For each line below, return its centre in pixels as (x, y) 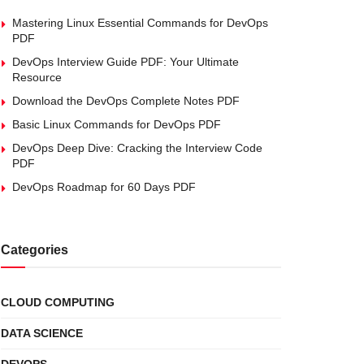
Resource (37, 77)
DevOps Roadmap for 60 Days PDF (104, 187)
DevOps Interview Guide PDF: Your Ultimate (126, 62)
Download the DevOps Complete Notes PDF (126, 101)
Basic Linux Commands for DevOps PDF (117, 124)
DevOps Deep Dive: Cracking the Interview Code (137, 148)
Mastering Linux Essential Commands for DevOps (140, 23)
